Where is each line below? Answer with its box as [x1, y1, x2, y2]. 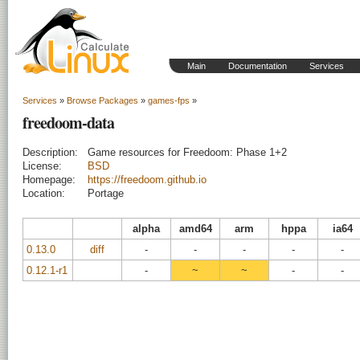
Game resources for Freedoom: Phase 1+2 [88, 146, 287, 158]
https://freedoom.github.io [88, 174, 207, 186]
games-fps [148, 96, 190, 105]
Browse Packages [67, 96, 138, 105]
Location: [22, 187, 65, 199]
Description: [22, 146, 78, 158]
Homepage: [22, 174, 76, 186]
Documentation [228, 61, 287, 71]
